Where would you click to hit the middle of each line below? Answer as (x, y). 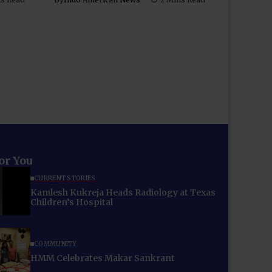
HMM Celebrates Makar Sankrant (103, 258)
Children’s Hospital (72, 202)
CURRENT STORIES (65, 178)
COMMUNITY (56, 244)
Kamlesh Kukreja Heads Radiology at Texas (123, 193)
